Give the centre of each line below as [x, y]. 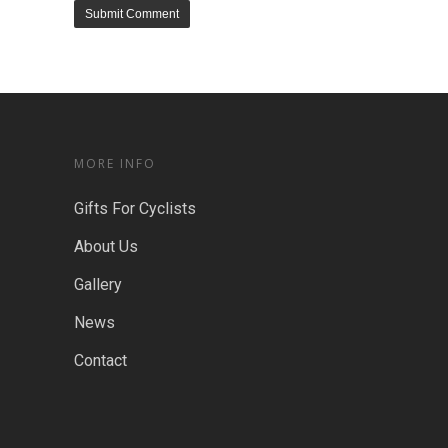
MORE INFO [115, 164]
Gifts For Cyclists [135, 209]
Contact [100, 361]
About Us [106, 247]
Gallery [98, 285]
